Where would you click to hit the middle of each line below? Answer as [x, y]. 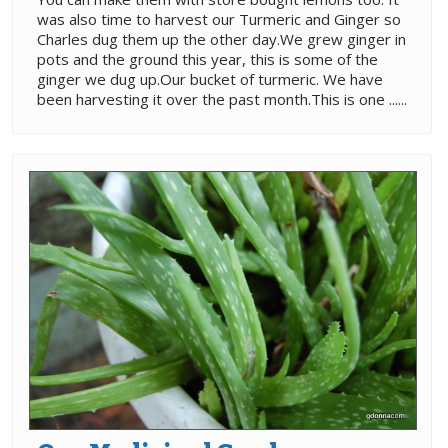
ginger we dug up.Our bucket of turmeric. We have [210, 79]
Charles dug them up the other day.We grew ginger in [221, 39]
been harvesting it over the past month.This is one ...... [222, 99]
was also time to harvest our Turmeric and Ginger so [219, 19]
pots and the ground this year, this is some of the [207, 59]
